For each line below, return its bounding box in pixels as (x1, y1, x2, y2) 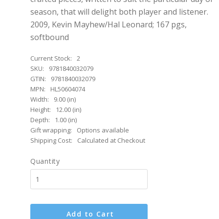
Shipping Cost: (30, 136, 72, 145)
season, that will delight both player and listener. (30, 6, 208, 17)
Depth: (30, 115, 50, 124)
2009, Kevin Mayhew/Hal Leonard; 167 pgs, (30, 19, 187, 30)
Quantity (30, 156, 60, 166)
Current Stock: (30, 54, 72, 63)
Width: (30, 95, 49, 104)
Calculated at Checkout (77, 136, 145, 145)
